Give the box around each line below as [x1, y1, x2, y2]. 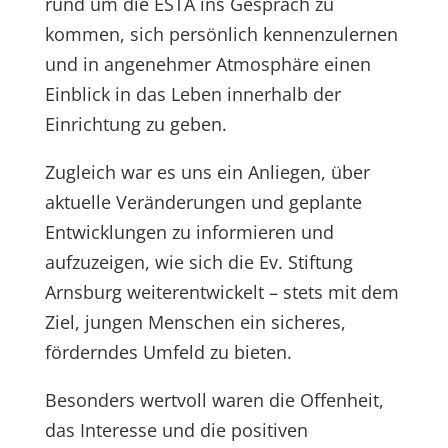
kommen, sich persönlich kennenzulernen [44, 22, 398, 46]
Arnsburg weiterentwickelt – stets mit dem [44, 280, 399, 304]
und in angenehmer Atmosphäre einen [44, 52, 371, 76]
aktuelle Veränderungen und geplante [44, 190, 362, 214]
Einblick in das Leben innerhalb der [44, 82, 341, 106]
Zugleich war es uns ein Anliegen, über [44, 160, 370, 184]
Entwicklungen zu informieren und [44, 220, 334, 244]
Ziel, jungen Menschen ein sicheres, [44, 310, 346, 334]
